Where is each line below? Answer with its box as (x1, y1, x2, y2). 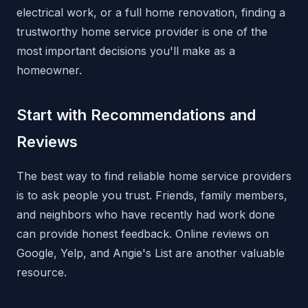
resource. (16, 265, 67, 280)
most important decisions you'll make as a (16, 44, 235, 58)
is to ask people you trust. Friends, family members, (16, 188, 287, 203)
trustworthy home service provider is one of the (16, 25, 267, 39)
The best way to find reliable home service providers (16, 169, 291, 184)
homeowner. (16, 63, 82, 78)
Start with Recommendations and (16, 106, 256, 124)
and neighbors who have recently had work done (16, 208, 275, 222)
